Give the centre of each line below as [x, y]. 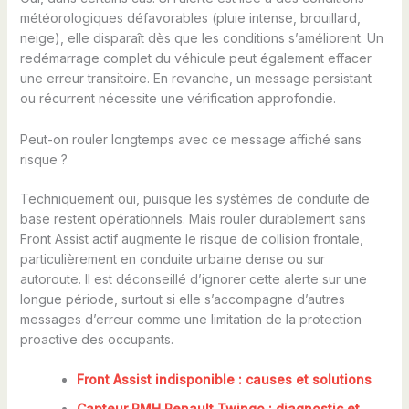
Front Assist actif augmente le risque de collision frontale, [191, 238]
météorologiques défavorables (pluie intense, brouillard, [190, 18]
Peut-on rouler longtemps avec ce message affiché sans [190, 139]
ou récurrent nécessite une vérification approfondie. [178, 99]
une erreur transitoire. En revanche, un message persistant [195, 79]
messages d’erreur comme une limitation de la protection [190, 319]
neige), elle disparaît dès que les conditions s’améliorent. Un [201, 38]
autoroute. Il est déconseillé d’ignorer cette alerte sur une [193, 278]
